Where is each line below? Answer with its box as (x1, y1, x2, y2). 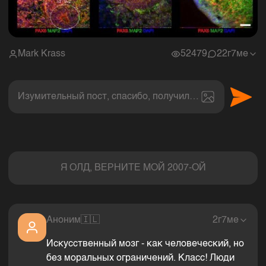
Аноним (46, 216, 81, 226)
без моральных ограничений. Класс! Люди (46, 254, 235, 264)
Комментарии (3, 135, 100, 150)
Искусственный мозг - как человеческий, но (46, 239, 244, 249)
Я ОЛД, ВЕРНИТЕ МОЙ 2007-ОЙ (60, 163, 206, 173)
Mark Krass (18, 49, 65, 59)
